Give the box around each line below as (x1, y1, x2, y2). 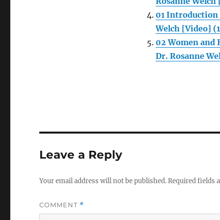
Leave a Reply (39, 148, 123, 162)
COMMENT (39, 201, 80, 209)
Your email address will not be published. (39, 177, 167, 185)
